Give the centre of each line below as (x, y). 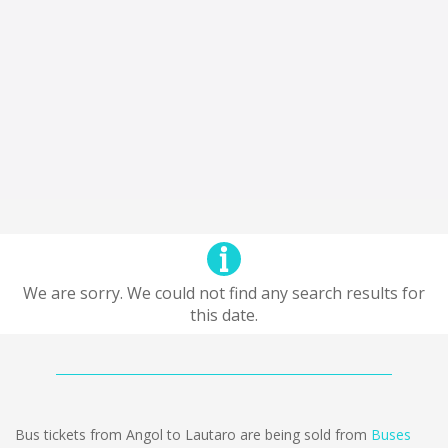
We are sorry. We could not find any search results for (224, 293)
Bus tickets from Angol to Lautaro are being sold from (193, 434)
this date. (224, 315)
